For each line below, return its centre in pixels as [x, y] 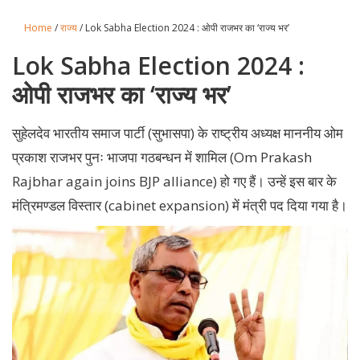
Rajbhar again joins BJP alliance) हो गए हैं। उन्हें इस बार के [174, 181]
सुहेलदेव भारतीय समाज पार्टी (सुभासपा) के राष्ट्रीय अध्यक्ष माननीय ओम [178, 133]
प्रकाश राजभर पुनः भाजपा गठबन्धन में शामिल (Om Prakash [162, 157]
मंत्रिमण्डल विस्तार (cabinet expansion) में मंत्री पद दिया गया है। [180, 205]
